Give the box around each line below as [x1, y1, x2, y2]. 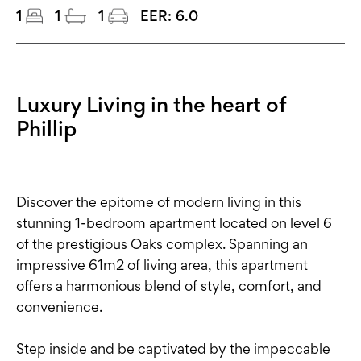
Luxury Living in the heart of [16, 91, 286, 118]
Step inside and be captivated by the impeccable [16, 340, 330, 358]
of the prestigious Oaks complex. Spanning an [16, 235, 308, 253]
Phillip [16, 115, 77, 142]
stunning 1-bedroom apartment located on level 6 [16, 214, 332, 232]
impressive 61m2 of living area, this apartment [16, 256, 308, 274]
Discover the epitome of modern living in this [16, 193, 301, 211]
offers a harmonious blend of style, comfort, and [16, 277, 322, 295]
